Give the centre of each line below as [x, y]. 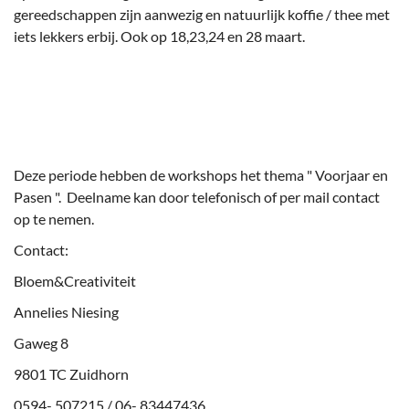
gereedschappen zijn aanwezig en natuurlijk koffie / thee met [202, 14]
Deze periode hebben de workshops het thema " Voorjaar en [201, 174]
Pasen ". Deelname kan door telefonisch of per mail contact [197, 196]
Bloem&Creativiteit [75, 280]
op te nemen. [55, 218]
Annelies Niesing [66, 311]
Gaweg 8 [41, 342]
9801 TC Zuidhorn [71, 373]
